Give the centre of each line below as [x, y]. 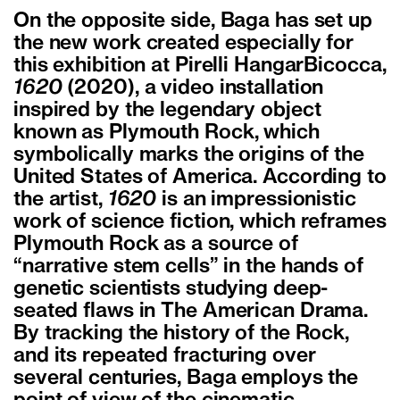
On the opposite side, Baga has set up [193, 21]
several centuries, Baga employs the [186, 378]
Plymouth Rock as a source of [156, 244]
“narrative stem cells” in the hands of [188, 267]
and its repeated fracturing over [165, 356]
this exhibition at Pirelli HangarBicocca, [200, 66]
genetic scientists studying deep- [171, 289]
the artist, [61, 200]
